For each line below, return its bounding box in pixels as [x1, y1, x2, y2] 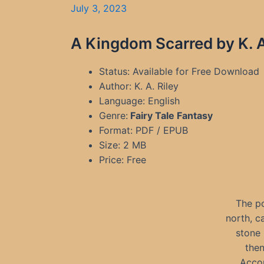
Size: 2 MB [99, 139, 146, 151]
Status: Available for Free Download [99, 65, 259, 77]
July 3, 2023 [71, 2, 127, 14]
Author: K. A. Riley [99, 80, 179, 92]
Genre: [99, 110, 128, 121]
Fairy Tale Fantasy [128, 110, 213, 121]
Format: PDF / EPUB [99, 124, 188, 136]
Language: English [99, 95, 180, 107]
